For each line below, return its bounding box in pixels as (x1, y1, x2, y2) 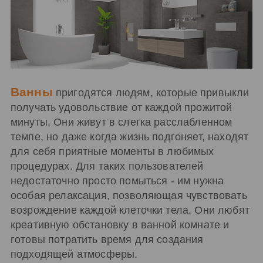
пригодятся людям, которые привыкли (52, 87, 249, 99)
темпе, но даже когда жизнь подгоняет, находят (11, 131, 249, 143)
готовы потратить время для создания (11, 234, 204, 245)
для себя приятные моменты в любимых (11, 146, 214, 157)
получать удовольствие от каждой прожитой (11, 102, 232, 113)
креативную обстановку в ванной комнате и (11, 219, 230, 231)
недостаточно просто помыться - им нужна (11, 175, 224, 187)
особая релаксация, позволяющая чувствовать (11, 190, 247, 201)
